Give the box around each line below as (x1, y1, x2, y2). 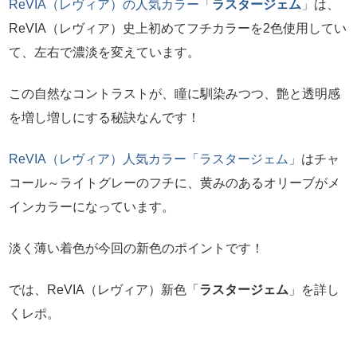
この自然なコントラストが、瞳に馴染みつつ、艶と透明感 (9, 86, 340, 100)
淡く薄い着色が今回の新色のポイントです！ (9, 241, 264, 255)
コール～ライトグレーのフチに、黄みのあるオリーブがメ (9, 175, 340, 190)
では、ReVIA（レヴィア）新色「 (9, 282, 199, 296)
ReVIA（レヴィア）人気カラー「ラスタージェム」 (9, 151, 301, 166)
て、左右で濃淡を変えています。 (9, 45, 200, 59)
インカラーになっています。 (9, 199, 175, 214)
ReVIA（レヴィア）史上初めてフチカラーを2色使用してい (9, 21, 347, 35)
